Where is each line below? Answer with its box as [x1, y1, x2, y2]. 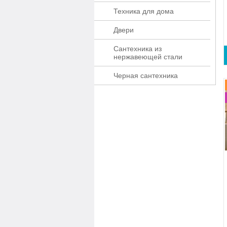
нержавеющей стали [113, 53, 182, 61]
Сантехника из [113, 45, 162, 53]
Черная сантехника [113, 71, 178, 80]
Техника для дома [113, 7, 174, 15]
